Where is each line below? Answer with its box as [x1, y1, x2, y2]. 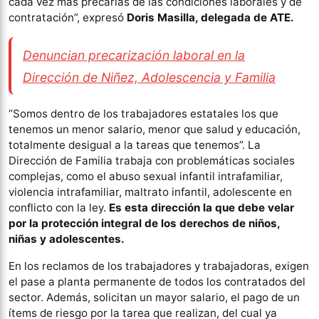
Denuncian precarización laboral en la [23, 47, 245, 63]
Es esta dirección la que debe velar [109, 201, 294, 215]
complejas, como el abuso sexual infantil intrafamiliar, [9, 169, 283, 184]
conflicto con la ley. [9, 201, 109, 215]
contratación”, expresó [9, 11, 127, 24]
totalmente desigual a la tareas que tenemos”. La [9, 138, 261, 152]
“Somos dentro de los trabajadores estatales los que [9, 107, 278, 121]
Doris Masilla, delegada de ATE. [127, 11, 297, 24]
